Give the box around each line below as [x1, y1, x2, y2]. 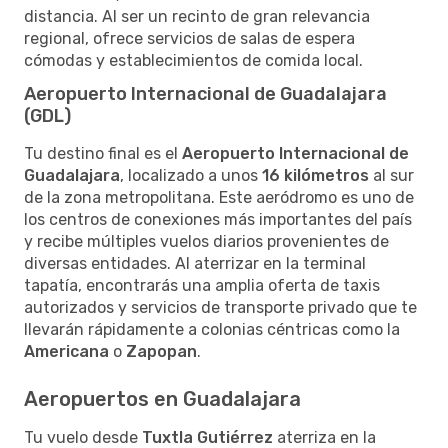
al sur [369, 165, 414, 185]
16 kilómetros [262, 165, 369, 185]
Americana [24, 341, 109, 361]
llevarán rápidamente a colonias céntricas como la [24, 319, 400, 339]
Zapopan [126, 341, 197, 361]
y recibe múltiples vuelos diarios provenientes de [24, 231, 389, 251]
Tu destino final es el [24, 143, 182, 163]
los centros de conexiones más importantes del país [24, 209, 412, 229]
